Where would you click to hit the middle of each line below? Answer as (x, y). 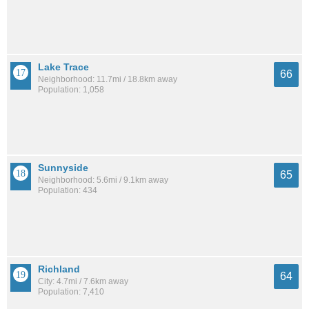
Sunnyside (63, 168)
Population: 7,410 (71, 291)
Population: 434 (68, 191)
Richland (59, 269)
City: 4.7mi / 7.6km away (83, 281)
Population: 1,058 (71, 90)
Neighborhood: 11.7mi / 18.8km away (108, 80)
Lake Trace (63, 67)
